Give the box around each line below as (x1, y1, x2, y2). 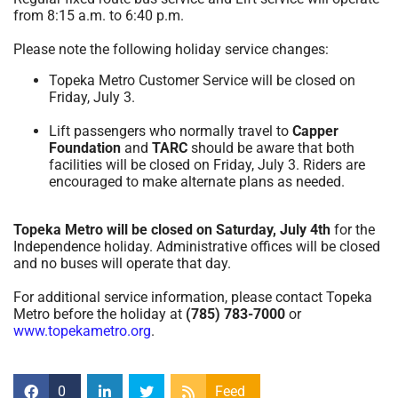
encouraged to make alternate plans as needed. (49, 173, 345, 191)
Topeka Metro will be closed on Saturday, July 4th (13, 221, 334, 239)
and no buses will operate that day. (13, 255, 235, 273)
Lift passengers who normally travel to (49, 123, 292, 140)
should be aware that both (187, 139, 354, 157)
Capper (292, 123, 338, 140)
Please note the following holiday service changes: (13, 41, 329, 59)
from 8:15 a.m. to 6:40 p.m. (13, 7, 184, 25)
